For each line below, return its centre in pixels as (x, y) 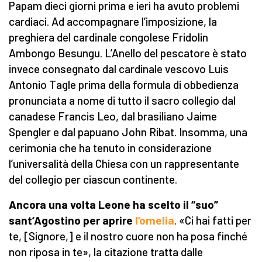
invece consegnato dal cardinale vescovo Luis (119, 69)
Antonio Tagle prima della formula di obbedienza (124, 85)
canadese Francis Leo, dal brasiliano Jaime (113, 116)
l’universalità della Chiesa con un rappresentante (124, 164)
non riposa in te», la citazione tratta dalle (106, 252)
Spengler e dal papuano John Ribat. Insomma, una (128, 132)
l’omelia (155, 220)
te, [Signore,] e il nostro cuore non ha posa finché (128, 236)
